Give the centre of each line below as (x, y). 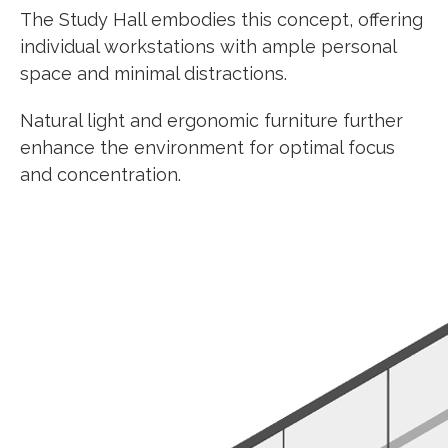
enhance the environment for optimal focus (207, 148)
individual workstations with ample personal (208, 47)
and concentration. (100, 175)
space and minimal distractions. (156, 74)
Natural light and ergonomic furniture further (211, 121)
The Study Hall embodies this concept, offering (221, 20)
